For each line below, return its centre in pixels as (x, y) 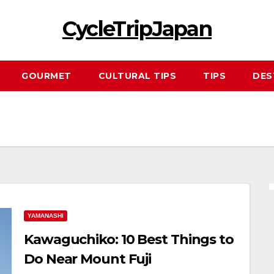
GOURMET (46, 76)
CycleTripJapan (137, 29)
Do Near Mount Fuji (88, 259)
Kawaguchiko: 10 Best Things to (129, 239)
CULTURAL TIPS (137, 76)
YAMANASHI (46, 216)
